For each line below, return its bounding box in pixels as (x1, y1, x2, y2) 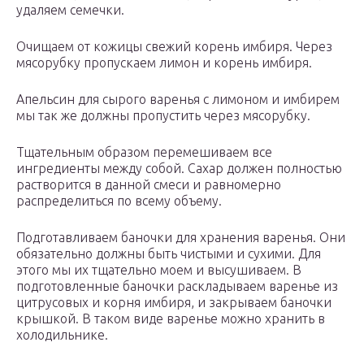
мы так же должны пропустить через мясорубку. (16, 108, 310, 123)
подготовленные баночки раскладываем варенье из (16, 279, 338, 294)
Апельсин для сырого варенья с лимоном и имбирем (16, 92, 340, 107)
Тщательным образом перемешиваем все (16, 145, 272, 160)
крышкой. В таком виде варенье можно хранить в (16, 311, 325, 327)
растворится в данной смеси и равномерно (16, 177, 281, 193)
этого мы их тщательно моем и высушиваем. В (16, 262, 301, 278)
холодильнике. (16, 327, 108, 343)
